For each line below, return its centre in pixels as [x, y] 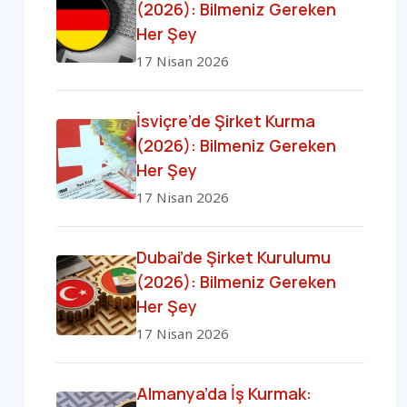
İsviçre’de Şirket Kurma [226, 121]
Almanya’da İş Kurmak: [224, 394]
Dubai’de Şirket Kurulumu [233, 258]
